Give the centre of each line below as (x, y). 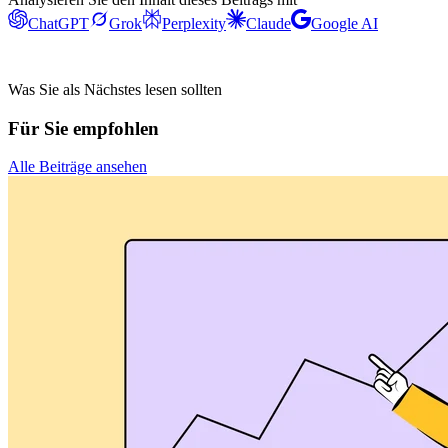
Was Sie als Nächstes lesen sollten (115, 89)
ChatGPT (58, 23)
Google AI (344, 23)
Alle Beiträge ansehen (77, 167)
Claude (268, 23)
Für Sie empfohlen (83, 128)
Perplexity (194, 23)
